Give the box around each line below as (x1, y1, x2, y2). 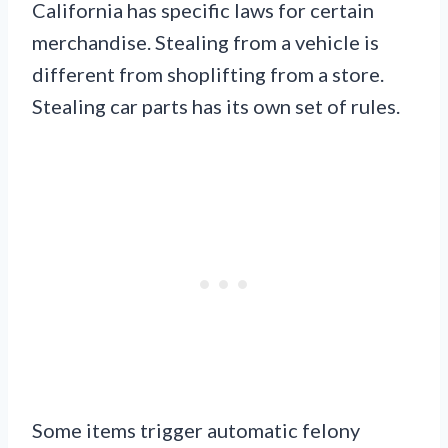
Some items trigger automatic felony (32, 418, 360, 443)
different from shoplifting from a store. (32, 62, 384, 87)
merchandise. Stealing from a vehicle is (32, 30, 379, 55)
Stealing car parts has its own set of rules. (32, 94, 400, 119)
